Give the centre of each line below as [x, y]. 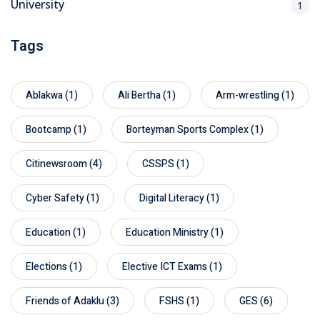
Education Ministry [167, 232]
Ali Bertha [139, 95]
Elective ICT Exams [165, 266]
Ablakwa [44, 95]
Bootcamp [49, 129]
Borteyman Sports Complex [187, 129]
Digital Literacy [172, 198]
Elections [46, 266]
